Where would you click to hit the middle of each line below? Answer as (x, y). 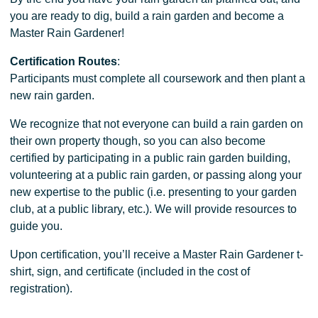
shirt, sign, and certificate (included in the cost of (130, 272)
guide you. (37, 226)
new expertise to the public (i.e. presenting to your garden (154, 192)
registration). (42, 289)
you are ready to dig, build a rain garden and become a (147, 16)
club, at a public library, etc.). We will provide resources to (154, 209)
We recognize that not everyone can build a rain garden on (157, 124)
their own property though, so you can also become (138, 141)
